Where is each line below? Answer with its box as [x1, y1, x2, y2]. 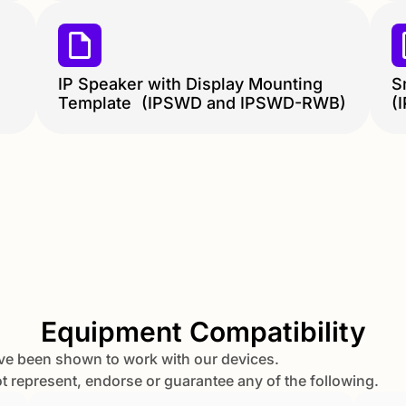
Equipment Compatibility [40, 315, 366, 349]
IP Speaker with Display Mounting [58, 74, 323, 94]
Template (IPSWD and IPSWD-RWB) [58, 93, 346, 113]
